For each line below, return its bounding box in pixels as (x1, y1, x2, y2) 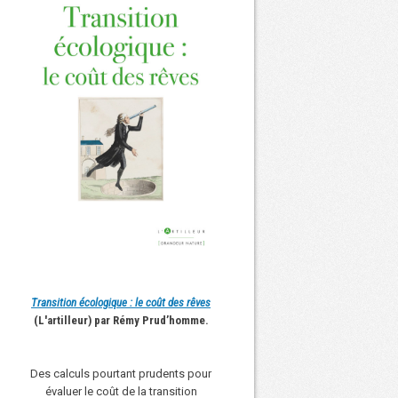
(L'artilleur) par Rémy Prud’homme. (33, 313, 209, 327)
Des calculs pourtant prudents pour (30, 366, 211, 380)
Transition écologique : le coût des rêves (31, 295, 211, 309)
